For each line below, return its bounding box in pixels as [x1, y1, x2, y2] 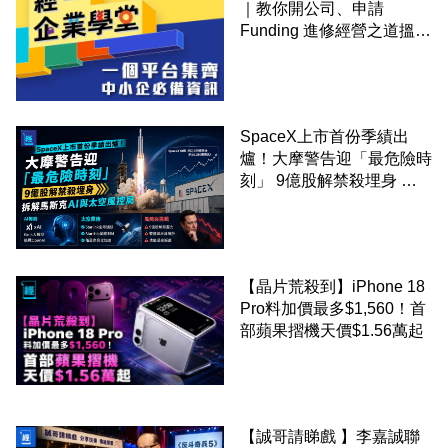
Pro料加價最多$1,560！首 [240, 300, 426, 318]
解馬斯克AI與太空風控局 [240, 194, 415, 212]
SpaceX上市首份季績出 [240, 128, 409, 146]
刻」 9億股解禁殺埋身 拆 [240, 172, 417, 190]
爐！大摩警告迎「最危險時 [240, 150, 432, 168]
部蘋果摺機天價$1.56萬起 [240, 322, 424, 340]
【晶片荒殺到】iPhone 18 [240, 278, 425, 296]
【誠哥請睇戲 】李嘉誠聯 [240, 427, 420, 445]
